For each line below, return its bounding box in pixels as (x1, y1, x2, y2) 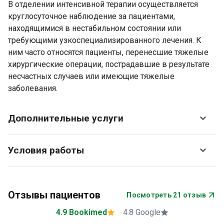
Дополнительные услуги (8, 112, 123, 124)
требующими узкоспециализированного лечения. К (8, 35, 201, 45)
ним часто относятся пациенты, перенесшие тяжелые (8, 47, 208, 57)
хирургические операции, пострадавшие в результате (8, 59, 209, 69)
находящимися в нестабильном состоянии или (8, 23, 181, 33)
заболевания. (8, 83, 57, 93)
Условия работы (8, 144, 84, 156)
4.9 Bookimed (68, 207, 107, 217)
